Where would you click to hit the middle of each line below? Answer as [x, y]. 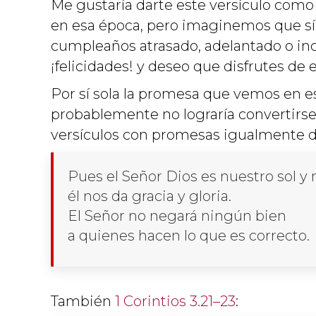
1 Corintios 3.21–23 [175, 301]
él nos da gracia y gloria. [151, 196]
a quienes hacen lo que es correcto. [189, 235]
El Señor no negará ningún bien [179, 215]
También [83, 301]
